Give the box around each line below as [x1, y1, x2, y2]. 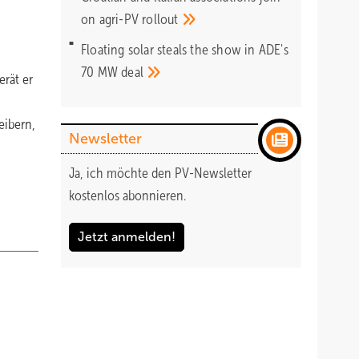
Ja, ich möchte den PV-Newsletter [69, 165, 252, 181]
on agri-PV [81, 11, 143, 27]
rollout [142, 11, 182, 27]
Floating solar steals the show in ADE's [81, 42, 288, 58]
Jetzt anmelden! [78, 230, 175, 244]
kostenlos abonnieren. [69, 188, 186, 204]
